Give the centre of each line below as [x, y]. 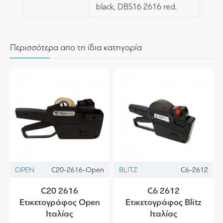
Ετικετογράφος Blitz [164, 202]
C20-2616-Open [78, 170]
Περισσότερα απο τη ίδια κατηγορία [76, 48]
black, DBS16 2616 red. [136, 7]
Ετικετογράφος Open [59, 202]
